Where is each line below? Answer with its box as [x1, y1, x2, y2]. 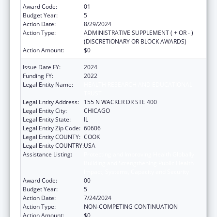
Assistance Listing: [23, 150, 72, 158]
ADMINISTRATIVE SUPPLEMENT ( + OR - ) [84, 28, 193, 37]
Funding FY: [23, 71, 53, 80]
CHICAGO [84, 106, 110, 115]
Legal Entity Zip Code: [23, 124, 80, 132]
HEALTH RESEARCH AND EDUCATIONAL [84, 80, 192, 89]
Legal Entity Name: [23, 80, 73, 89]
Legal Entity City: [23, 106, 67, 115]
